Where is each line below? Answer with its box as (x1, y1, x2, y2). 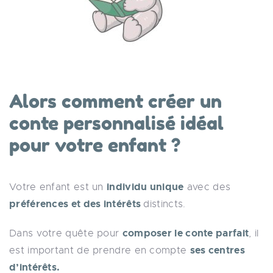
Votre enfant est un (9, 181, 107, 193)
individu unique (107, 180, 184, 193)
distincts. (143, 198, 186, 210)
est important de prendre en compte (9, 244, 190, 257)
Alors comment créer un (9, 90, 222, 112)
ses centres (190, 244, 245, 257)
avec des (183, 181, 231, 193)
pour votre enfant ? (9, 134, 180, 156)
